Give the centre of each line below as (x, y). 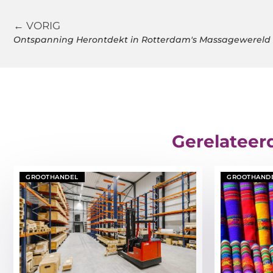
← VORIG (37, 26)
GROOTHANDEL (52, 177)
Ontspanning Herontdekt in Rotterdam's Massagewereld (142, 40)
